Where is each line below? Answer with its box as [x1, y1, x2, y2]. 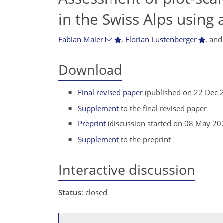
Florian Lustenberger [125, 34, 197, 44]
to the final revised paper [119, 103, 207, 113]
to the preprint [119, 134, 171, 144]
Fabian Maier [58, 34, 103, 44]
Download [58, 60, 122, 79]
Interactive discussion [58, 160, 195, 179]
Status [58, 187, 81, 197]
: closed [81, 187, 107, 197]
